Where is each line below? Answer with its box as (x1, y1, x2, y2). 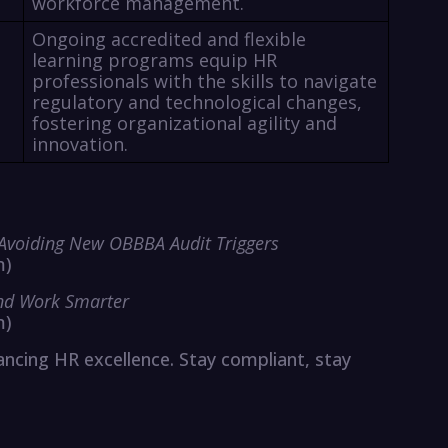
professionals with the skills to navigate (31, 69, 377, 94)
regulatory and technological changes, (31, 90, 362, 115)
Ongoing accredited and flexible (31, 27, 306, 52)
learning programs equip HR (31, 48, 277, 73)
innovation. (31, 132, 128, 157)
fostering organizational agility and (31, 111, 337, 136)
